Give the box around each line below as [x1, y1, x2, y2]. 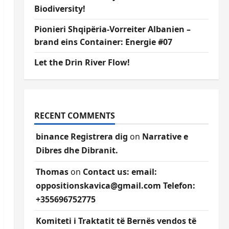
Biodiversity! [34, 3, 85, 14]
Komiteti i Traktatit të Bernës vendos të [35, 215, 196, 226]
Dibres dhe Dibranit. [35, 145, 118, 156]
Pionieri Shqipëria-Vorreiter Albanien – [34, 24, 191, 35]
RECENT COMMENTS [34, 110, 115, 121]
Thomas [35, 166, 68, 177]
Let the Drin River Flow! [34, 57, 130, 68]
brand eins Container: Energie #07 [34, 36, 172, 48]
